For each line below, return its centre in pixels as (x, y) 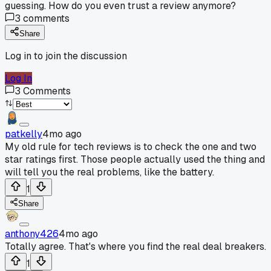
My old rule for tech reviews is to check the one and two (131, 146)
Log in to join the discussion (66, 56)
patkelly (24, 134)
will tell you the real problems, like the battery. (109, 172)
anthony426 (32, 233)
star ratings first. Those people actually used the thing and (135, 159)
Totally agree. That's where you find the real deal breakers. (135, 246)
